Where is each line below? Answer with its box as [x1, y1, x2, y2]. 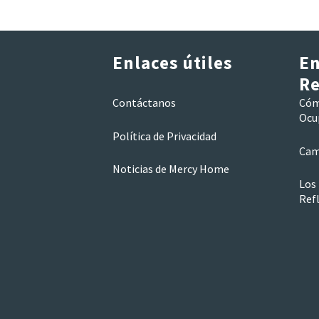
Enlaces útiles [112, 51, 232, 75]
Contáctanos [112, 95, 176, 110]
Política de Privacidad [112, 128, 216, 143]
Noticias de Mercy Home [112, 162, 229, 177]
